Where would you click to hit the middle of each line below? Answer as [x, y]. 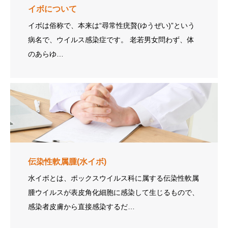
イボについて [52, 9]
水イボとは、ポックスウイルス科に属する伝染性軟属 [113, 178]
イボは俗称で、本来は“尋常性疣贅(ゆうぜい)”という [111, 25]
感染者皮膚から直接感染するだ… [81, 206]
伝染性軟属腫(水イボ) [67, 161]
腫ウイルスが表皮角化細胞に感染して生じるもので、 [113, 192]
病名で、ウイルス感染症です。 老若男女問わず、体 [79, 39]
